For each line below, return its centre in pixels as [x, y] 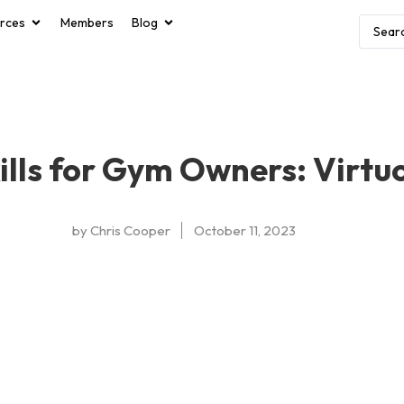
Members [87, 23]
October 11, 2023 [244, 230]
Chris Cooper [129, 230]
